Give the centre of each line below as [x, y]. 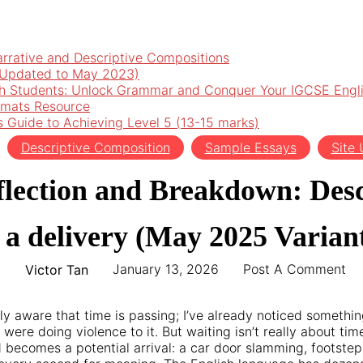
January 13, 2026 [166, 269]
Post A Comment [295, 269]
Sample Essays [250, 147]
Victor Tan [57, 269]
